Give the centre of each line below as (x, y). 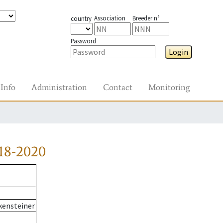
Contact (118, 87)
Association (110, 18)
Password (83, 41)
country (81, 18)
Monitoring (169, 87)
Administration (59, 87)
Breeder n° (146, 18)
